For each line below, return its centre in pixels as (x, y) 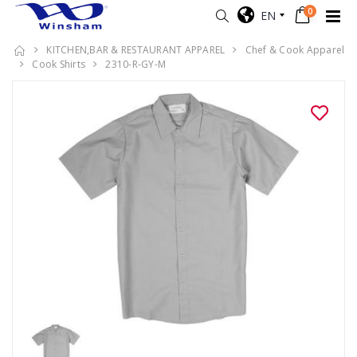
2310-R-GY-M (135, 64)
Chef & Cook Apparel (295, 50)
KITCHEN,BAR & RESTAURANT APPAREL (136, 50)
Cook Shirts (59, 64)
